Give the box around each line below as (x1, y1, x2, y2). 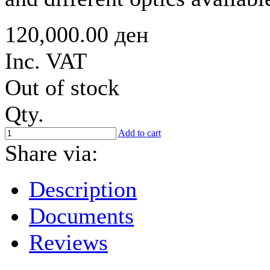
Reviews (29, 230, 108, 255)
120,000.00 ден (5, 22, 148, 47)
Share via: (5, 140, 98, 166)
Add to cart (118, 128, 161, 138)
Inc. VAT (5, 48, 87, 74)
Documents (29, 203, 134, 228)
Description (29, 177, 137, 202)
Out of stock (5, 75, 119, 100)
